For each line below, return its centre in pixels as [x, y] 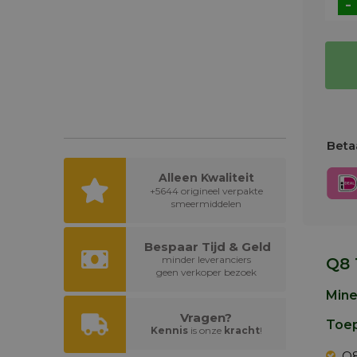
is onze [206, 331]
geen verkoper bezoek [206, 272]
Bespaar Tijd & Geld [208, 247]
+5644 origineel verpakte [206, 191]
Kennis [169, 331]
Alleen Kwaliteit [206, 178]
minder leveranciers [206, 259]
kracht [241, 331]
